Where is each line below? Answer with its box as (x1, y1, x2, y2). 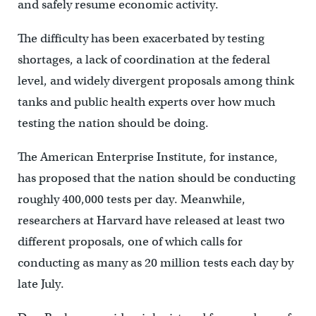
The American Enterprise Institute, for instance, (17, 150, 278, 165)
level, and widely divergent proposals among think (17, 73, 294, 89)
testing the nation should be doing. (17, 116, 209, 131)
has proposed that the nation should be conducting (17, 171, 296, 186)
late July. (17, 276, 64, 292)
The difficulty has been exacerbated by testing (17, 31, 265, 47)
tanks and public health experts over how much (17, 95, 275, 110)
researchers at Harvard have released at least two (17, 213, 285, 229)
